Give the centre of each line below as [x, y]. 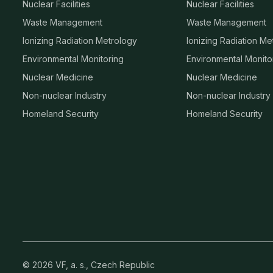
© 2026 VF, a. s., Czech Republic [89, 265]
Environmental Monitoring [73, 59]
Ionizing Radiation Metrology [80, 41]
